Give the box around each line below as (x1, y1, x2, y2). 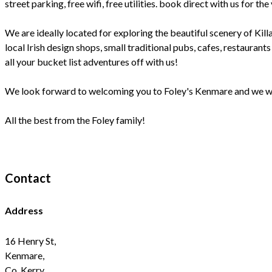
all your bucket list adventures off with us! (5, 55, 178, 67)
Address (5, 204, 43, 216)
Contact (5, 170, 51, 185)
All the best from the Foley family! (5, 114, 145, 126)
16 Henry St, (5, 235, 56, 247)
